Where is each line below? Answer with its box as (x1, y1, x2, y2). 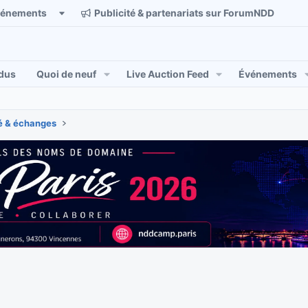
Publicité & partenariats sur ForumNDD (93, 8, 274, 19)
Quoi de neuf (36, 68, 96, 80)
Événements (239, 68, 298, 80)
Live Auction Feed (126, 68, 209, 80)
